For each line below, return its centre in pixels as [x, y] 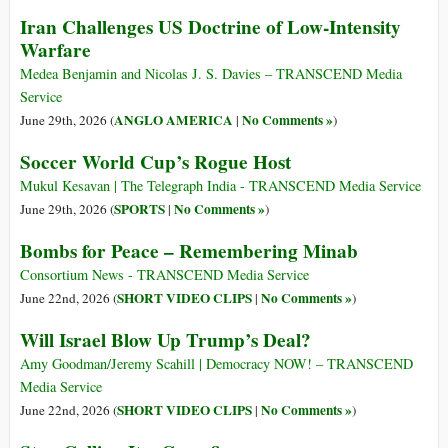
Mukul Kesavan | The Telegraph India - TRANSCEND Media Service [220, 186]
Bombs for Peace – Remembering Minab [189, 251]
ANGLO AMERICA [173, 120]
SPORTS [139, 209]
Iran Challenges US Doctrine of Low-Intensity [210, 27]
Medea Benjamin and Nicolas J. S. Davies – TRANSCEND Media [211, 74]
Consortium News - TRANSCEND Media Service [164, 275]
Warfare [55, 50]
